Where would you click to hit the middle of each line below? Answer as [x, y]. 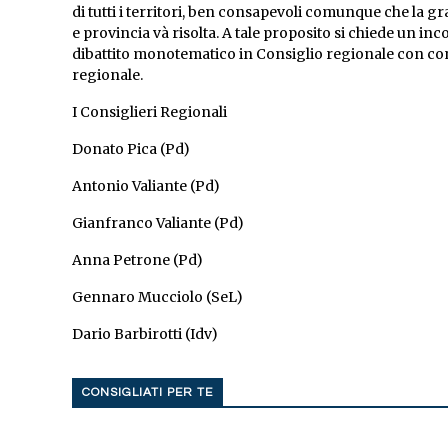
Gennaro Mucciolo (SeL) [157, 297]
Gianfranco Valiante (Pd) [158, 223]
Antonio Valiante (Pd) [146, 186]
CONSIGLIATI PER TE [147, 393]
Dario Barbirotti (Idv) [145, 334]
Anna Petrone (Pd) [137, 260]
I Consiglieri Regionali [149, 112]
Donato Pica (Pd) [131, 149]
